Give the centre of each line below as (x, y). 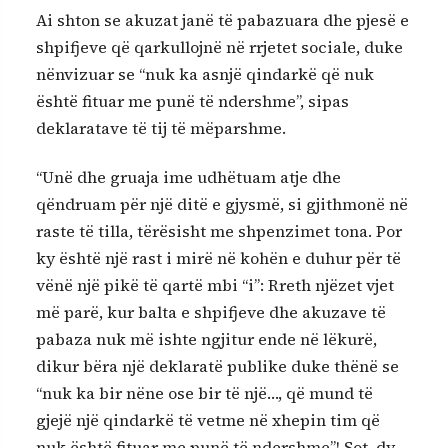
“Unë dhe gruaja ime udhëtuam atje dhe (188, 177)
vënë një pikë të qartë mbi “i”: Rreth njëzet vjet (215, 285)
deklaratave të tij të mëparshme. (161, 127)
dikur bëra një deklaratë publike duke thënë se (217, 366)
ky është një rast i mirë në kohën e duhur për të (218, 258)
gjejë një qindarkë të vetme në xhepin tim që (208, 420)
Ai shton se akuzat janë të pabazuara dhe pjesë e (222, 19)
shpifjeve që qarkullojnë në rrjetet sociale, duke (219, 46)
